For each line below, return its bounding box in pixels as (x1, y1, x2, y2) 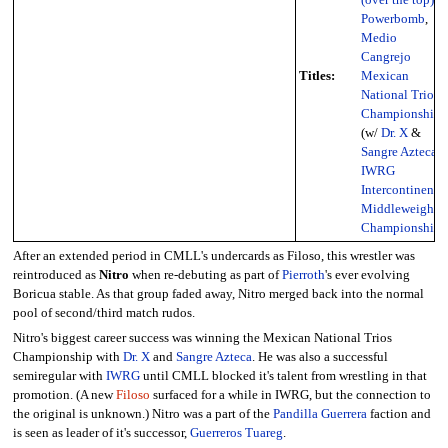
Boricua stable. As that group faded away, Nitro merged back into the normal (12, 287, 424, 302)
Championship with (12, 350, 123, 365)
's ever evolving (324, 268, 410, 283)
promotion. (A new (12, 388, 116, 403)
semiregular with (12, 369, 106, 384)
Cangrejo (360, 49, 411, 64)
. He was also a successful (251, 350, 388, 365)
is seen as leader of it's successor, (12, 426, 190, 441)
